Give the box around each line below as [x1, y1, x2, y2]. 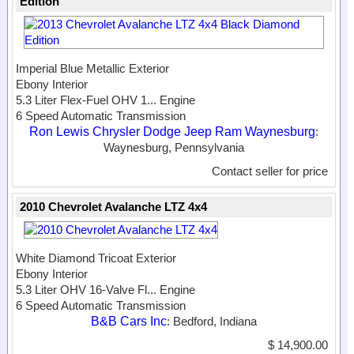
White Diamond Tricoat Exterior [16, 251, 176, 265]
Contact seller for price [212, 164, 328, 179]
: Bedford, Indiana [167, 314, 257, 329]
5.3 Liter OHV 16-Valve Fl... [16, 283, 156, 297]
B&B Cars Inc [91, 314, 167, 329]
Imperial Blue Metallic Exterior [16, 62, 169, 76]
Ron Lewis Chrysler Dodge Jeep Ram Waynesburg [29, 125, 315, 139]
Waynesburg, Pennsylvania [104, 141, 244, 155]
